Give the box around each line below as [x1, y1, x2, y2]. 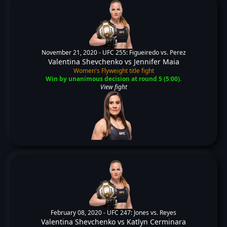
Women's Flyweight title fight [73, 66, 154, 75]
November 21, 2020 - [41, 48, 102, 57]
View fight [100, 83, 127, 91]
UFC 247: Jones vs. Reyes [107, 208, 176, 217]
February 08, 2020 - [51, 208, 107, 217]
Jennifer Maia [133, 57, 179, 66]
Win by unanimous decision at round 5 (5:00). [46, 74, 181, 83]
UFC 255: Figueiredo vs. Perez [102, 48, 186, 57]
